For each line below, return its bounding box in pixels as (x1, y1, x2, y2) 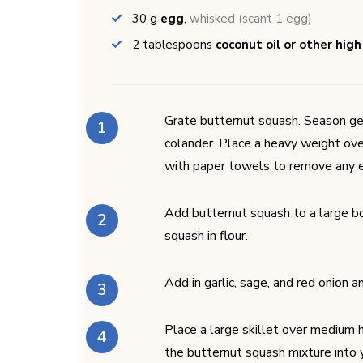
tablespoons (143, 36, 212, 53)
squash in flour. (164, 226, 248, 245)
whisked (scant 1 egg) (190, 10, 312, 27)
